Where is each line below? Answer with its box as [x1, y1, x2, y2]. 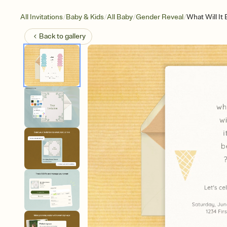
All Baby [107, 13, 133, 21]
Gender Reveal [136, 13, 183, 21]
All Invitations [20, 13, 63, 21]
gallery [65, 32, 86, 41]
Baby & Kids [66, 13, 104, 21]
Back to [39, 32, 65, 41]
